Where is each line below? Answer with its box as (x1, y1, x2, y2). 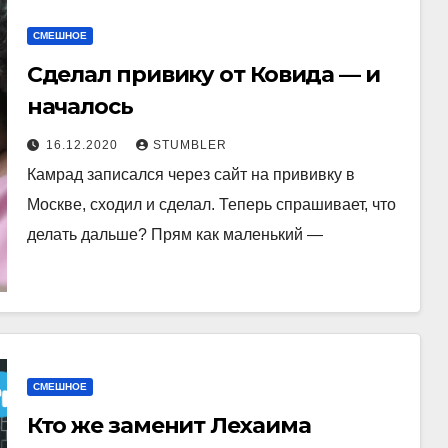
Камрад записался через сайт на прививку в (26, 165, 355, 183)
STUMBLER (152, 137, 227, 152)
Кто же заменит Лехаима (26, 412, 311, 439)
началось (26, 92, 133, 120)
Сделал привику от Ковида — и (26, 60, 380, 88)
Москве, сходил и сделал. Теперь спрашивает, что (26, 195, 396, 213)
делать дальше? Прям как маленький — (26, 225, 323, 243)
